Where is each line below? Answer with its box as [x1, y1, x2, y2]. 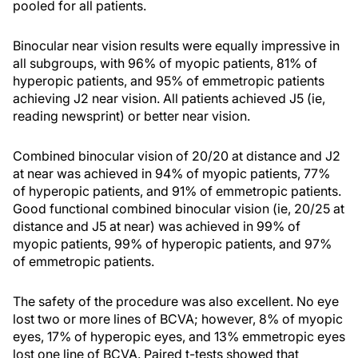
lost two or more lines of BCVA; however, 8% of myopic [13, 311, 343, 327]
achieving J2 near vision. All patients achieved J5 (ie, [13, 90, 325, 106]
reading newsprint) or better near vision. [13, 108, 250, 124]
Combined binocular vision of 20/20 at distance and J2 [13, 148, 340, 164]
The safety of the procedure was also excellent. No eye [13, 293, 339, 309]
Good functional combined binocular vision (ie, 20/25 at [13, 201, 344, 217]
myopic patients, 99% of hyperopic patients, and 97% [13, 236, 332, 252]
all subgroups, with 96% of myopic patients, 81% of [13, 55, 317, 71]
